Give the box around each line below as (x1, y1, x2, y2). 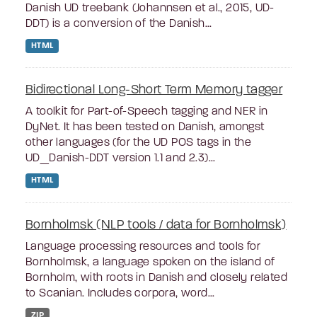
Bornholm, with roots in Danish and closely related (25, 272, 287, 284)
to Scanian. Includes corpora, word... (25, 287, 215, 299)
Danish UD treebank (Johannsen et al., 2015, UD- (25, 3, 275, 15)
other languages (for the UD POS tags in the (25, 137, 252, 149)
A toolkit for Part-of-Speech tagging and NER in (25, 106, 268, 118)
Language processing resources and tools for (25, 241, 261, 253)
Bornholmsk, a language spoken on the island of (25, 256, 275, 268)
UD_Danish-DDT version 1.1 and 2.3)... (25, 153, 216, 165)
